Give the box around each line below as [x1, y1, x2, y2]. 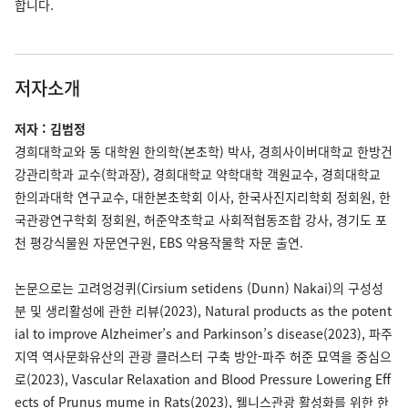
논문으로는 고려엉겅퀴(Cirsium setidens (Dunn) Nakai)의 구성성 [15, 279, 383, 297]
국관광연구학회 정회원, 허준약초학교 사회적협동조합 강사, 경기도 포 [15, 210, 387, 229]
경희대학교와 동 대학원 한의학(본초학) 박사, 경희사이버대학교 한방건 [15, 142, 393, 160]
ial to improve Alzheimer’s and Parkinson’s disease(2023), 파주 [15, 324, 393, 342]
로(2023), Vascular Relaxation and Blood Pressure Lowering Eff [15, 370, 391, 388]
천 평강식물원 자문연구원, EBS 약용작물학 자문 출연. [15, 233, 303, 251]
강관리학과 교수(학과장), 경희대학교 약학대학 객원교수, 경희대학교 [15, 165, 381, 183]
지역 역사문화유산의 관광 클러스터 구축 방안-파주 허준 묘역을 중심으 [15, 347, 392, 365]
